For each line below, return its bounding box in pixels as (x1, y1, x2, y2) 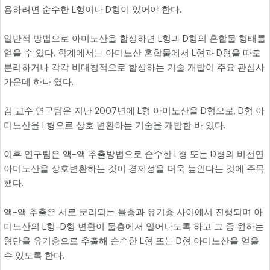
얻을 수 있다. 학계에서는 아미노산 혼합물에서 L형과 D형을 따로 (4, 48, 261, 60)
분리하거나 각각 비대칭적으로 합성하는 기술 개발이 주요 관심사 (4, 62, 265, 74)
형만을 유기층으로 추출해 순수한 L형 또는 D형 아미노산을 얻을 (4, 236, 259, 248)
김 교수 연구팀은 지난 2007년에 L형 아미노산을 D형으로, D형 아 (4, 105, 265, 118)
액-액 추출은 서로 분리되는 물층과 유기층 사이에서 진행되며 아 (4, 207, 263, 219)
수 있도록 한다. (4, 250, 64, 262)
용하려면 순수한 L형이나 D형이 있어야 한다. (4, 4, 181, 16)
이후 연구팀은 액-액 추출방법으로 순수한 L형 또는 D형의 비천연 (4, 149, 264, 161)
